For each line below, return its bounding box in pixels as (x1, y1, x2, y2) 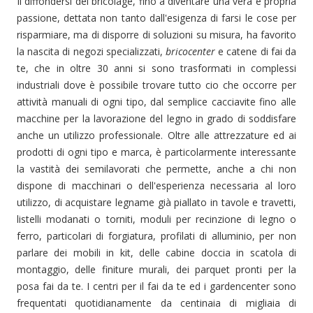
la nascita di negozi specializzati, (17, 45, 166, 58)
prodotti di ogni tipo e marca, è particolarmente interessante (17, 145, 296, 159)
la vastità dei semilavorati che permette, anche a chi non (17, 162, 296, 175)
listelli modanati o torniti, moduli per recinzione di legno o (17, 212, 296, 226)
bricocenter (166, 45, 215, 58)
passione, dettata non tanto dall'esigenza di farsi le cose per (17, 11, 296, 24)
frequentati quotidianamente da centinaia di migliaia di (17, 296, 296, 310)
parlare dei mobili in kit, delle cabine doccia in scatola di (17, 246, 296, 259)
